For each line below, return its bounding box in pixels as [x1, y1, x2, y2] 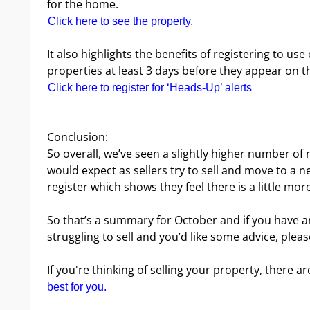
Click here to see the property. [48, 15, 193, 27]
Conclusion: [47, 129, 108, 145]
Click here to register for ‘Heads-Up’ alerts [48, 81, 252, 93]
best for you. [47, 280, 107, 293]
